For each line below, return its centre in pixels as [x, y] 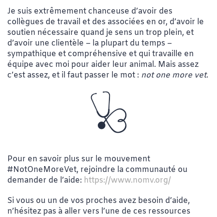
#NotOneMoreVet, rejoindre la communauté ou [97, 170]
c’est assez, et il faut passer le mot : [74, 75]
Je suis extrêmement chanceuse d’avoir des [90, 11]
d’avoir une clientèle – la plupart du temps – [90, 43]
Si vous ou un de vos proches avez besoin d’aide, [99, 201]
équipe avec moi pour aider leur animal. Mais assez [103, 64]
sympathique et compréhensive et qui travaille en [101, 54]
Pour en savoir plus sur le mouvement [79, 159]
